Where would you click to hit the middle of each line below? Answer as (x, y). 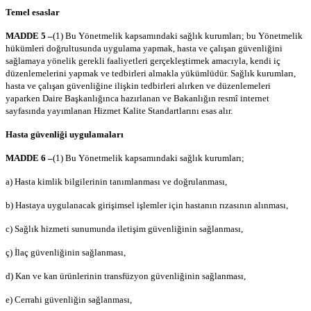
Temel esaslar (33, 12)
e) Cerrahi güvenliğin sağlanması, (69, 300)
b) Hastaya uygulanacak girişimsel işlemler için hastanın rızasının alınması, (147, 205)
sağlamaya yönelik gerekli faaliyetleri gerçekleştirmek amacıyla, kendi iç (143, 61)
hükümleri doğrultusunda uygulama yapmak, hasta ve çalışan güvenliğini (144, 49)
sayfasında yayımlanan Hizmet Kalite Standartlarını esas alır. (119, 111)
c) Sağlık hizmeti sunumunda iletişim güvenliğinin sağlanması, (124, 229)
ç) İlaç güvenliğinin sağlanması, (66, 253)
